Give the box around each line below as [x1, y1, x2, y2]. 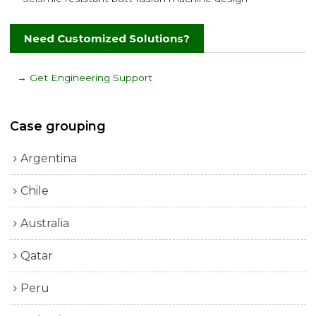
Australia [20, 217, 70, 231]
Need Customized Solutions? [24, 31, 190, 45]
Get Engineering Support [30, 71, 153, 83]
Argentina [20, 152, 78, 166]
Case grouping [10, 118, 107, 133]
